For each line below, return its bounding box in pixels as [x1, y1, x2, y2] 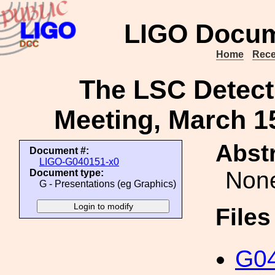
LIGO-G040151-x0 [39, 157, 119, 167]
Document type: [29, 168, 104, 178]
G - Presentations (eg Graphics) [39, 179, 176, 189]
